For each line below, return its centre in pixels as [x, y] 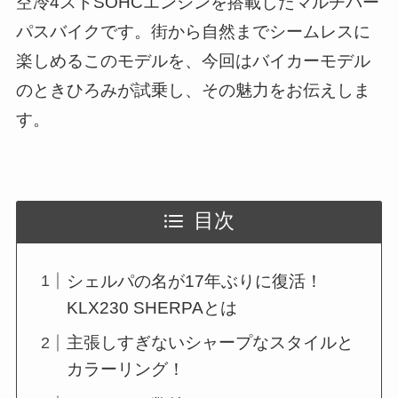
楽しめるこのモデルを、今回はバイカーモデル [193, 60]
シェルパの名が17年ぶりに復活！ [203, 281]
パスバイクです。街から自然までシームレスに [193, 31]
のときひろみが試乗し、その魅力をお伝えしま [193, 90]
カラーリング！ [126, 370]
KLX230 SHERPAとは [152, 307]
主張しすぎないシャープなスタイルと [211, 343]
